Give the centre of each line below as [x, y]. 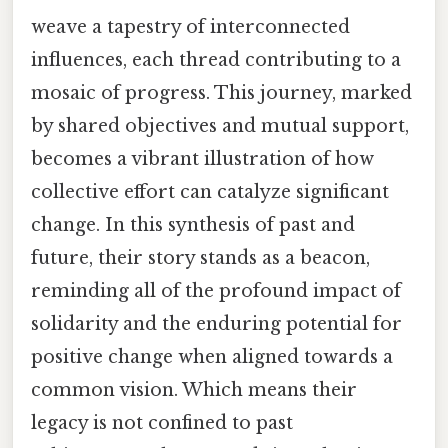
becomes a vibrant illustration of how [202, 158]
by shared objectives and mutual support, [220, 125]
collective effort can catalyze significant [210, 191]
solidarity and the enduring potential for [216, 323]
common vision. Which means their [194, 389]
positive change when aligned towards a [212, 356]
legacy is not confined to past [162, 422]
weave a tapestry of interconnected [190, 26]
